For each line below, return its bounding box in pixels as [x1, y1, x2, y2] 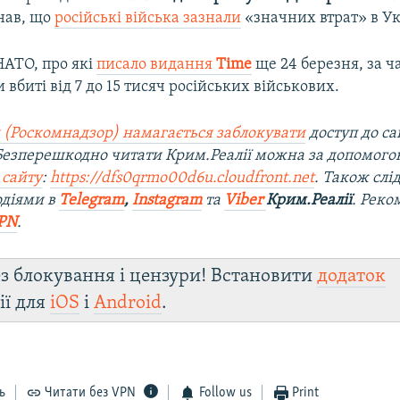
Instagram [132, 191, 203, 209]
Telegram [59, 191, 125, 209]
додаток [317, 266, 387, 286]
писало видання [96, 55, 217, 73]
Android [94, 293, 162, 312]
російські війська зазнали [54, 9, 242, 27]
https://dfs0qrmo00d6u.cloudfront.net [50, 169, 315, 187]
